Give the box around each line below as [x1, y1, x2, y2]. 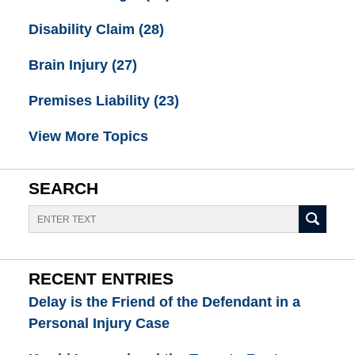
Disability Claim [28, 21, 139, 37]
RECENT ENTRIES [28, 269, 174, 288]
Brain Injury [28, 57, 112, 74]
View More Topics [28, 128, 148, 145]
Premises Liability [28, 93, 154, 109]
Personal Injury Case [28, 315, 170, 331]
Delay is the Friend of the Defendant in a [28, 293, 300, 310]
